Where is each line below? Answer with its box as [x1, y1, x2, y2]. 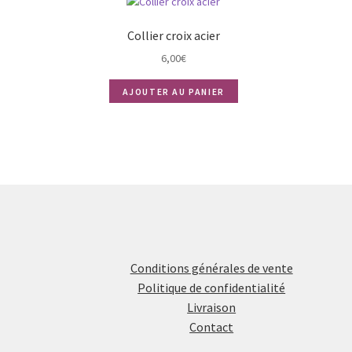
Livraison [187, 299, 236, 315]
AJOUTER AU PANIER [122, 85, 225, 97]
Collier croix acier [126, 27, 220, 43]
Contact [189, 318, 234, 335]
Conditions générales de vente [130, 259, 293, 276]
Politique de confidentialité [137, 279, 286, 295]
